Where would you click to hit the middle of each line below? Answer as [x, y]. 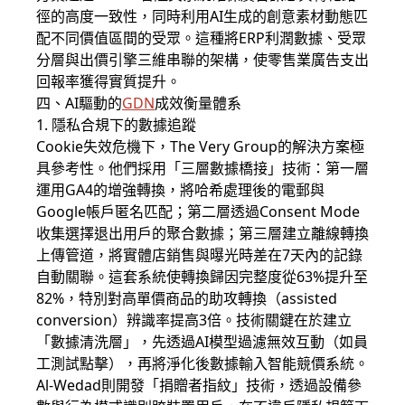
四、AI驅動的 [79, 103]
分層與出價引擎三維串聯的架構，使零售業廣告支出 [202, 60]
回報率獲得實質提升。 [108, 81]
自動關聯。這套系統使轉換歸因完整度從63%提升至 [202, 277]
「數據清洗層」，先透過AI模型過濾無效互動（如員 [202, 342]
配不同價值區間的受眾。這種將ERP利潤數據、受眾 [201, 38]
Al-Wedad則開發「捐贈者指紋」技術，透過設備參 [199, 385]
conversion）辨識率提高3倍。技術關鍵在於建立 [194, 320]
